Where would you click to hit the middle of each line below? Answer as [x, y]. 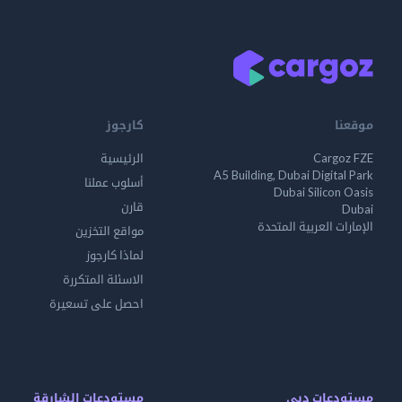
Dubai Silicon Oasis [323, 192]
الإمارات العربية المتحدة [315, 226]
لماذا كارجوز [115, 255]
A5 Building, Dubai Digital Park [293, 175]
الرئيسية [122, 158]
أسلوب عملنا [114, 182]
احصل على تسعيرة [96, 303]
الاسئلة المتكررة [103, 279]
